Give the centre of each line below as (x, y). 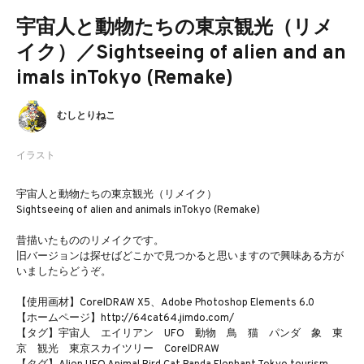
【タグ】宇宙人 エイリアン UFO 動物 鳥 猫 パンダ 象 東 (180, 334)
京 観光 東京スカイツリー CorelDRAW (118, 349)
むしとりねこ (86, 116)
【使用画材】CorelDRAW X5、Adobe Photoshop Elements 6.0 (165, 303)
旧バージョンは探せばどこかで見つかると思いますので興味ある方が (180, 257)
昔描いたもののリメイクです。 (90, 241)
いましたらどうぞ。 (64, 272)
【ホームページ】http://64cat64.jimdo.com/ (125, 318)
